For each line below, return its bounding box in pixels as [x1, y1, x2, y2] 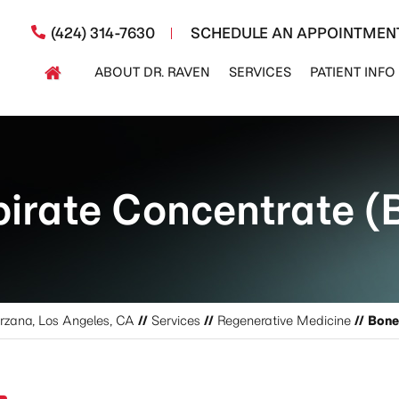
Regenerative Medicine [217, 313, 351, 329]
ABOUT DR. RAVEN [94, 64, 210, 80]
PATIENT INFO [310, 64, 396, 80]
